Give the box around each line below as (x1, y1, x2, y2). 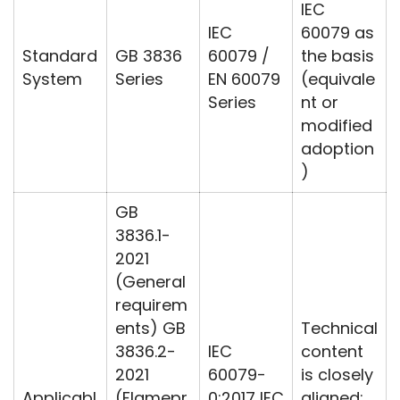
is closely (301, 363, 373, 387)
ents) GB (115, 317, 186, 340)
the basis (301, 45, 374, 68)
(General (115, 271, 186, 294)
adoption (301, 137, 374, 161)
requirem (115, 294, 187, 317)
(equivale (301, 68, 375, 91)
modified (301, 114, 372, 137)
